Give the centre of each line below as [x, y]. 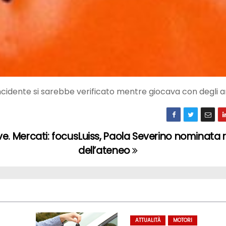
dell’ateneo [105, 151]
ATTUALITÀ [148, 220]
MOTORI [183, 220]
